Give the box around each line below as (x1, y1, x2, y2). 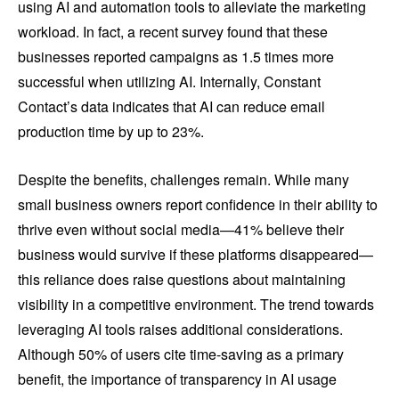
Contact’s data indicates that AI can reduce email (18, 96, 325, 118)
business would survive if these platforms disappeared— (18, 244, 373, 265)
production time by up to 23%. (18, 121, 204, 142)
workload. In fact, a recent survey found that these (18, 21, 328, 43)
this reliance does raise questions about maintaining (18, 269, 346, 290)
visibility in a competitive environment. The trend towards (18, 294, 374, 315)
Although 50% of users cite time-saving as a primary (18, 344, 344, 365)
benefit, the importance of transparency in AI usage (18, 369, 337, 390)
